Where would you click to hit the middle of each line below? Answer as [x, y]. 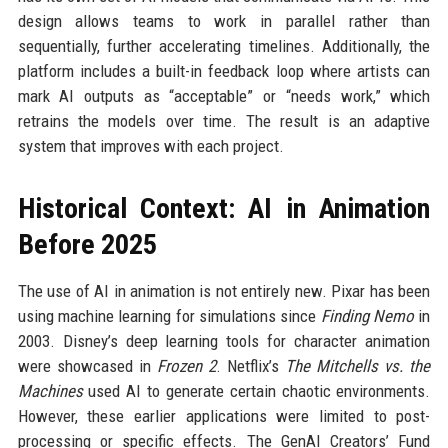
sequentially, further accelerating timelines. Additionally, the [224, 45]
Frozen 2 [186, 365]
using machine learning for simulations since [169, 315]
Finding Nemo [367, 315]
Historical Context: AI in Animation [224, 208]
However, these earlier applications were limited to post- [224, 415]
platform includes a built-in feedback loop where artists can [224, 70]
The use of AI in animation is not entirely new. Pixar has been [224, 290]
